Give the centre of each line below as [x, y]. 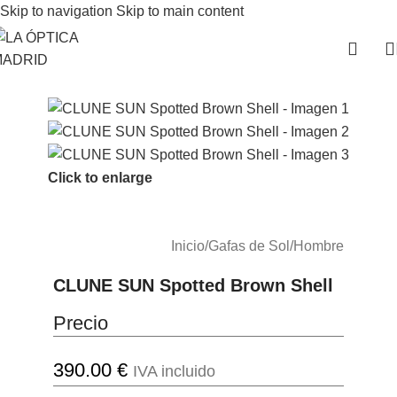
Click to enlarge [100, 177]
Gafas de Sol [249, 245]
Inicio [188, 245]
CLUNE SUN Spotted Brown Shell [193, 285]
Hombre [319, 245]
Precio [80, 323]
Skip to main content [180, 11]
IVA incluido [174, 371]
